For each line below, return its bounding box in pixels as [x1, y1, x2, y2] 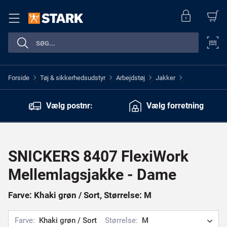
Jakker [156, 73, 175, 82]
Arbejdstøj [116, 73, 145, 82]
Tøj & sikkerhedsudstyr [40, 73, 105, 82]
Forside [8, 73, 29, 82]
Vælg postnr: [46, 100, 93, 110]
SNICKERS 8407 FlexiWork [8, 147, 188, 165]
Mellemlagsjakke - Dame [8, 166, 176, 183]
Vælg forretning [146, 100, 204, 110]
